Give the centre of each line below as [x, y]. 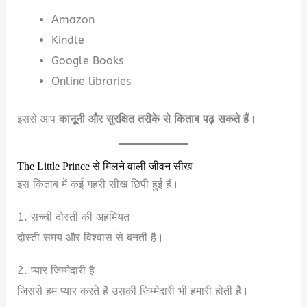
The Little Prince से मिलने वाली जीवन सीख [105, 166]
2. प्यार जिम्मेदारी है [56, 270]
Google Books [87, 61]
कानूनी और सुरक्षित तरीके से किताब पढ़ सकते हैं [154, 119]
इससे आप [38, 119]
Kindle [67, 40]
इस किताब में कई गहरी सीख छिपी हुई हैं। [98, 184]
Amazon [73, 20]
